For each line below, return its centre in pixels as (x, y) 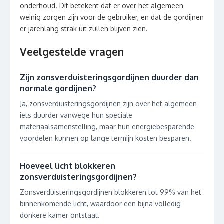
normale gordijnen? (58, 88)
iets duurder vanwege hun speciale (76, 115)
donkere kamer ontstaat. (60, 215)
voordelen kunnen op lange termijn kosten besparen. (106, 138)
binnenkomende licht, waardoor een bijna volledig (100, 203)
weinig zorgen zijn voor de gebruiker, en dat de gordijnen (112, 17)
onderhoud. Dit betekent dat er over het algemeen (102, 5)
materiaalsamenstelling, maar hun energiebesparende (107, 126)
